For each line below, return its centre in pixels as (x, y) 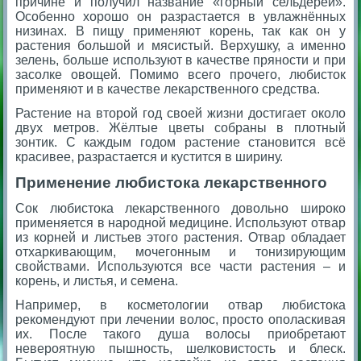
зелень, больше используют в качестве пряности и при (180, 60)
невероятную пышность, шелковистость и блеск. (180, 349)
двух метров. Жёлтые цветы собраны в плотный (180, 128)
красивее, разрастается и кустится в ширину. (149, 157)
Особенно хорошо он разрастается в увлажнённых (180, 17)
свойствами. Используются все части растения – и (180, 267)
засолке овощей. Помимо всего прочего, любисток (180, 75)
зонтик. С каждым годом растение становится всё (180, 143)
